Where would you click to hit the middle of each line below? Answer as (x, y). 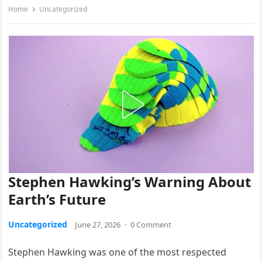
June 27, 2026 (98, 225)
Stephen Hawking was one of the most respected (118, 252)
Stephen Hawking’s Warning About (130, 182)
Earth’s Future (57, 199)
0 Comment (151, 225)
